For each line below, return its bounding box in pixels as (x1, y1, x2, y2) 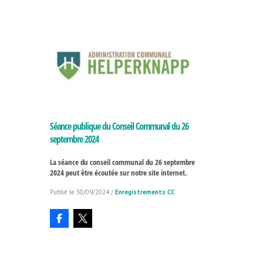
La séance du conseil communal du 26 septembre (49, 157, 195, 168)
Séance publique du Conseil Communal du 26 (49, 120, 188, 133)
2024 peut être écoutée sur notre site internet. (49, 167, 187, 178)
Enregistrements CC (114, 188, 174, 197)
